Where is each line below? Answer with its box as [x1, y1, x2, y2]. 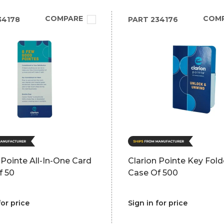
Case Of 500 [127, 168, 178, 177]
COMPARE [44, 14, 83, 23]
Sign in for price [127, 198, 187, 207]
